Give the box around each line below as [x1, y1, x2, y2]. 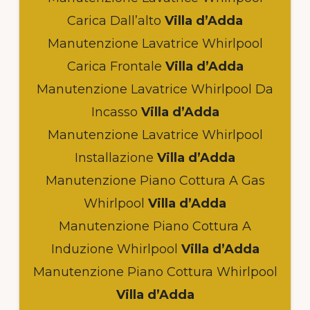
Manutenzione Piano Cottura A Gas [45, 172, 265, 188]
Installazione [75, 149, 154, 165]
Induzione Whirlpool [51, 241, 178, 257]
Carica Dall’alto [67, 12, 161, 28]
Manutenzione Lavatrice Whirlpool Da [37, 81, 273, 97]
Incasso [91, 104, 138, 120]
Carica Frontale [66, 58, 162, 74]
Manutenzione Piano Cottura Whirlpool [33, 264, 277, 280]
